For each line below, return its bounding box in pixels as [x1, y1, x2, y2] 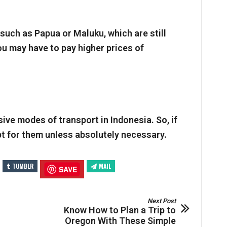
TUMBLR [12, 161, 33, 170]
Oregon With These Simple [64, 215, 176, 226]
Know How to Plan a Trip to [63, 204, 176, 215]
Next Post [147, 197, 176, 205]
